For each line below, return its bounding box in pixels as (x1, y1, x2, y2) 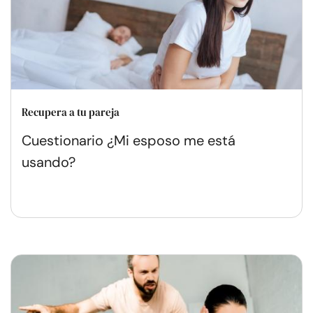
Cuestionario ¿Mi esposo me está (22, 131, 235, 150)
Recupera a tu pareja (22, 104, 119, 119)
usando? (22, 152, 75, 171)
